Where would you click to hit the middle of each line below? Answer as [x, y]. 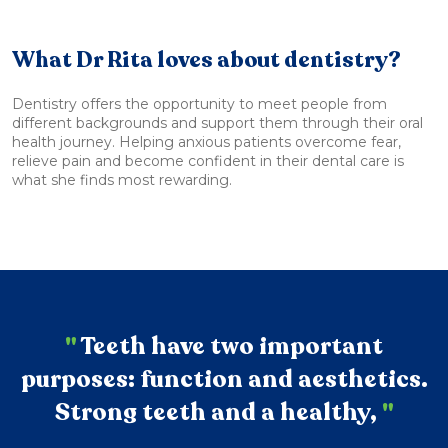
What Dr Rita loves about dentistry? [206, 60]
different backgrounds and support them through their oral [217, 123]
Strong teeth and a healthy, [218, 413]
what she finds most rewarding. [122, 180]
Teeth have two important [230, 347]
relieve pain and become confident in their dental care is [208, 161]
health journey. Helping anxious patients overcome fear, [206, 142]
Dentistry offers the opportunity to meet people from [199, 104]
